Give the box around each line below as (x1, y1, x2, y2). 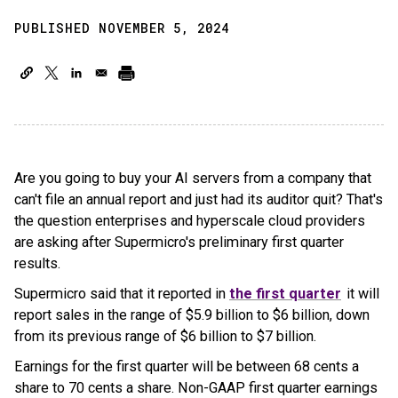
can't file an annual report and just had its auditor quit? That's (14, 191, 383, 208)
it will (343, 285, 379, 302)
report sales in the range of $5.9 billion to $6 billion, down (14, 306, 370, 323)
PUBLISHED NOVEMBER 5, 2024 (14, 20, 229, 36)
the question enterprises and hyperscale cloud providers (14, 212, 365, 229)
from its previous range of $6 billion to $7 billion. (14, 328, 316, 345)
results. (14, 255, 60, 272)
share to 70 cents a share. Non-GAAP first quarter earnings (14, 379, 378, 396)
